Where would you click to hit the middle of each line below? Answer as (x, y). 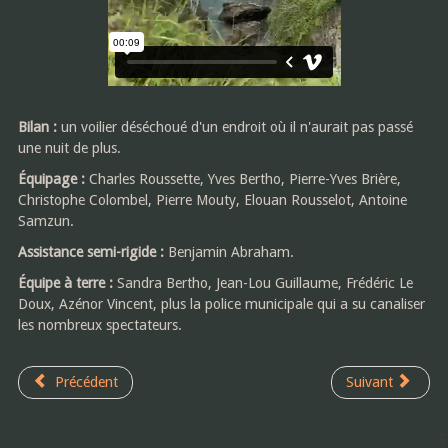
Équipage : (51, 179)
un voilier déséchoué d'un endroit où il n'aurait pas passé (234, 127)
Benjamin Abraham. (228, 252)
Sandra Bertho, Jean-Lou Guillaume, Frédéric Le (262, 283)
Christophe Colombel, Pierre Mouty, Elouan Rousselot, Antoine (212, 200)
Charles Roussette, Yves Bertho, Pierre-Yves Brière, (242, 179)
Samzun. (45, 221)
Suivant (370, 382)
